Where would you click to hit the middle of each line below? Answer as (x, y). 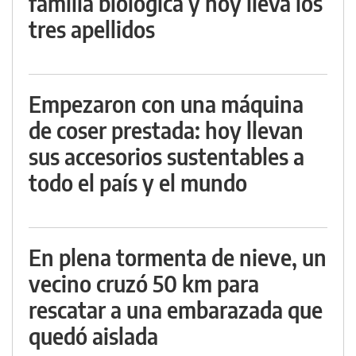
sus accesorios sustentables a (166, 156)
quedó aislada (93, 335)
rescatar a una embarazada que (176, 309)
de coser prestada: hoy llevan (166, 130)
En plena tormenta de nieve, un (178, 257)
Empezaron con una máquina (166, 103)
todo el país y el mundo (138, 182)
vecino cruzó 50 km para (144, 283)
